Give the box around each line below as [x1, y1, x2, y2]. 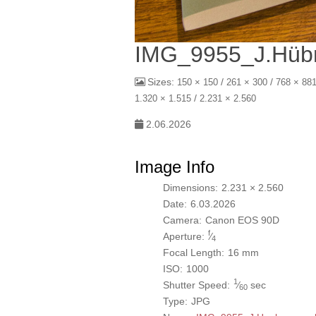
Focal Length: [163, 246, 224, 258]
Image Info [135, 157, 214, 176]
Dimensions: [163, 181, 218, 193]
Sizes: [147, 75, 177, 87]
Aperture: [163, 230, 205, 242]
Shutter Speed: [163, 279, 230, 291]
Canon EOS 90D [205, 214, 279, 226]
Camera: [163, 214, 202, 226]
